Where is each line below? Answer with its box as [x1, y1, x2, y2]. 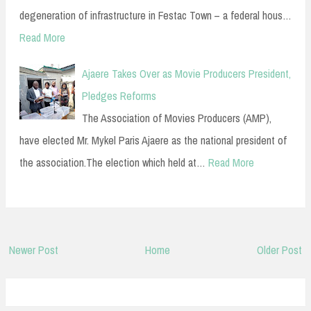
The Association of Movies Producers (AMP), [82, 110, 271, 126]
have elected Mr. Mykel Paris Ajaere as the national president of [19, 133, 287, 149]
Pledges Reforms [82, 88, 156, 104]
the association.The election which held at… [19, 155, 205, 171]
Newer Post [9, 242, 58, 258]
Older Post [257, 242, 302, 258]
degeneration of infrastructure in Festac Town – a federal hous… [19, 8, 292, 24]
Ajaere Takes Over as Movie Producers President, [82, 66, 291, 82]
